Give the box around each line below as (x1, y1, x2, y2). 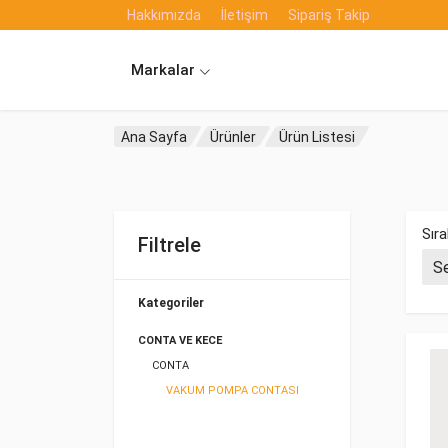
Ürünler (210, 128, 257, 145)
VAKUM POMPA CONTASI (166, 384, 299, 397)
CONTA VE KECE (138, 334, 222, 347)
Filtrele (138, 233, 201, 257)
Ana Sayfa (121, 128, 187, 145)
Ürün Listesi (279, 128, 356, 145)
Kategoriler (138, 296, 204, 310)
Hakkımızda (127, 7, 201, 23)
